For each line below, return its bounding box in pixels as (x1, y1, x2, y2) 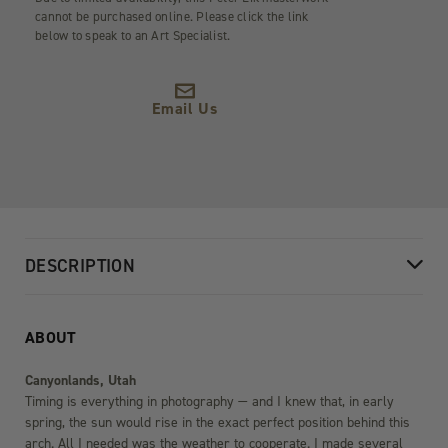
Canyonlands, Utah (25, 371, 136, 391)
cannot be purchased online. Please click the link (35, 8, 309, 26)
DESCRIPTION (25, 254, 135, 279)
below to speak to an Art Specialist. (35, 27, 231, 45)
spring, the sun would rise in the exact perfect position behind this (25, 413, 410, 433)
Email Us (152, 98, 218, 120)
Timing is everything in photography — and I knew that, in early (25, 392, 394, 412)
